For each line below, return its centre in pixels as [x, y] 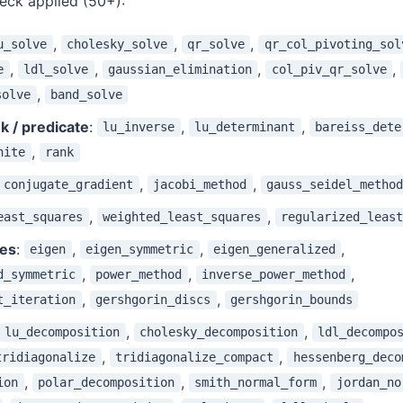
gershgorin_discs [153, 300]
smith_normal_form [255, 383]
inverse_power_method [273, 275]
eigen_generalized [274, 250]
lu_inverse [139, 127]
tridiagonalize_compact [194, 358]
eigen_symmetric [140, 250]
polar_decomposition [107, 383]
